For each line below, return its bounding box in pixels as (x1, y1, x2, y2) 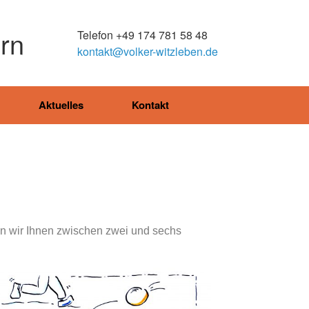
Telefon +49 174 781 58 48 (77, 26, 208, 43)
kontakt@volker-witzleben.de (77, 43, 218, 59)
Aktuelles (39, 97, 83, 112)
